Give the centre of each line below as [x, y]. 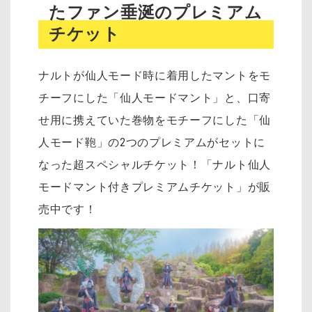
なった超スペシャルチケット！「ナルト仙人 [155, 164]
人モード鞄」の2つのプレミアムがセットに [152, 142]
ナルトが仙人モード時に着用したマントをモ [155, 75]
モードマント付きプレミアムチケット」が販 [155, 187]
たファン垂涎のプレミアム [156, 12]
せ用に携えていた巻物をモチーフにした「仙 [155, 120]
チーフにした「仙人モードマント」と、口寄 [155, 97]
